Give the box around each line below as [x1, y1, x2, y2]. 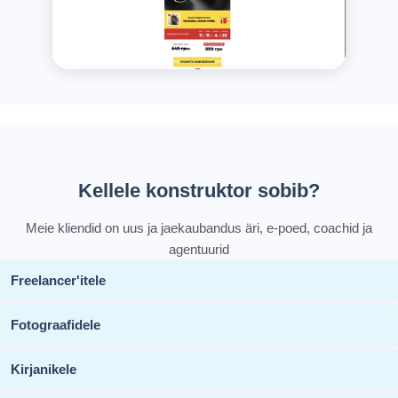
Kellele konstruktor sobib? [78, 179, 320, 202]
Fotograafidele [11, 316, 100, 332]
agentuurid [169, 241, 229, 257]
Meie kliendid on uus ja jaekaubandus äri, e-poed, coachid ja [26, 219, 372, 235]
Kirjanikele [11, 361, 76, 377]
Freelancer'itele [11, 272, 106, 288]
